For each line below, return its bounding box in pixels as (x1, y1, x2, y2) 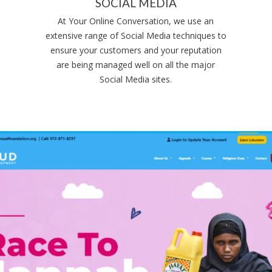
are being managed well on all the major (56, 59, 216, 70)
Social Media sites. (100, 73, 172, 85)
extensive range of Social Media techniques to (45, 30, 226, 41)
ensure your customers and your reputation (50, 44, 222, 56)
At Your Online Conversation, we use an (58, 15, 214, 27)
